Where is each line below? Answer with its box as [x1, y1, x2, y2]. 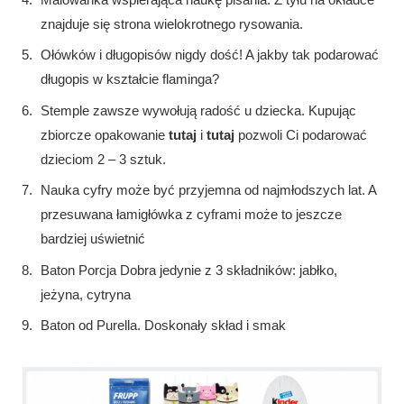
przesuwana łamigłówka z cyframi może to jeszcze [41, 207, 342, 223]
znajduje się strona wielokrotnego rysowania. [41, 15, 303, 32]
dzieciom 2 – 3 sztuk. [41, 151, 166, 167]
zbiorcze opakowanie [41, 126, 169, 142]
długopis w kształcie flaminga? [41, 71, 219, 87]
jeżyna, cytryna [41, 286, 131, 302]
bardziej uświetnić [41, 231, 145, 247]
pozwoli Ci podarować [234, 126, 367, 142]
